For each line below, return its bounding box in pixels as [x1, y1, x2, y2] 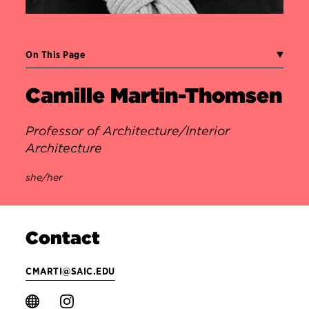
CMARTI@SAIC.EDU [26, 266, 115, 277]
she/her [26, 172, 63, 183]
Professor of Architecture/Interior [26, 123, 230, 139]
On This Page [26, 49, 86, 61]
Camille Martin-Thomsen [26, 83, 283, 108]
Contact [26, 227, 101, 249]
